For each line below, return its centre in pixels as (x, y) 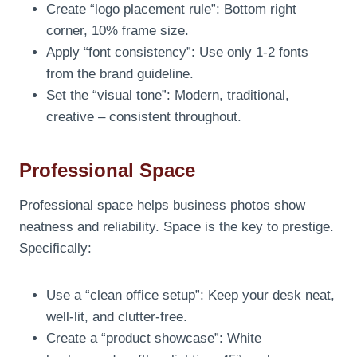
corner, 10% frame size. (118, 30)
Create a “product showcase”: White (154, 338)
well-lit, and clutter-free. (117, 316)
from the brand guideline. (120, 73)
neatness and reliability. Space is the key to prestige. (177, 226)
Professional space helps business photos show (162, 205)
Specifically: (55, 248)
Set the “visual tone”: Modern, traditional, (168, 95)
